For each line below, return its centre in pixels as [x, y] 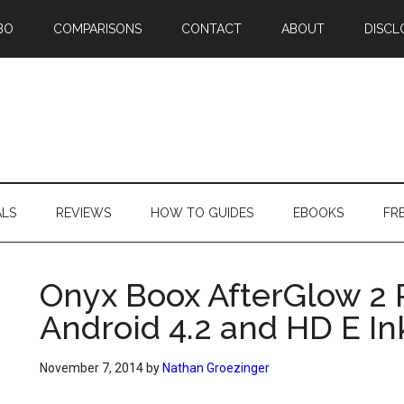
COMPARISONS [97, 29]
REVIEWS [83, 213]
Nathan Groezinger [216, 368]
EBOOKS [318, 213]
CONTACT [211, 29]
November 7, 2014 [92, 368]
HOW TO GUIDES [202, 213]
